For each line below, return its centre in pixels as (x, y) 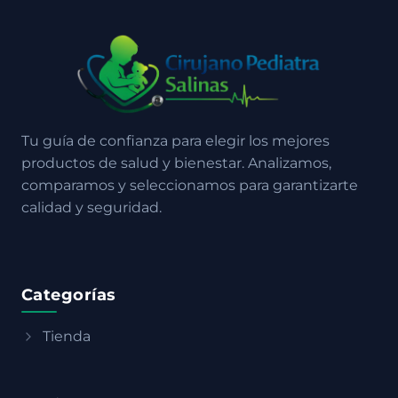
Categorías (69, 295)
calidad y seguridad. (92, 207)
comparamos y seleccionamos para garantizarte (190, 185)
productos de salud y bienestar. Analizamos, (176, 163)
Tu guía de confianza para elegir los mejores (175, 141)
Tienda (67, 336)
